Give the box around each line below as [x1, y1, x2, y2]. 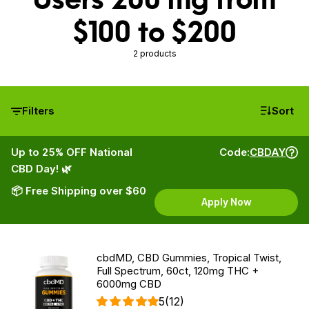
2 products [132, 48, 177, 59]
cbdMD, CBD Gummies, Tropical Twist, [97, 251, 281, 264]
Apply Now [201, 196, 252, 208]
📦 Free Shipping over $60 [11, 184, 146, 197]
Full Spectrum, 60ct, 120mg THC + [97, 264, 259, 277]
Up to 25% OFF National [11, 146, 132, 159]
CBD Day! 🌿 [11, 162, 72, 175]
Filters [22, 104, 54, 117]
